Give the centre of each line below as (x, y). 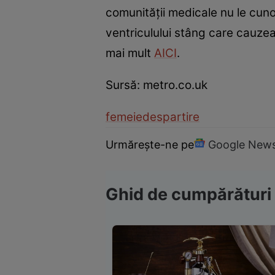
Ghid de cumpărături (188, 195)
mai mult (130, 53)
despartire (171, 117)
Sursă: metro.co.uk (157, 85)
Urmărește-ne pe (150, 144)
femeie (124, 117)
